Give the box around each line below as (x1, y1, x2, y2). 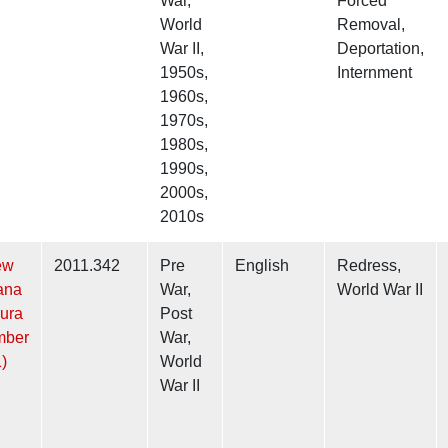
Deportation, (337, 40, 424, 58)
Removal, (337, 16, 405, 34)
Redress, (337, 257, 401, 275)
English (235, 257, 289, 275)
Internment (337, 64, 412, 82)
